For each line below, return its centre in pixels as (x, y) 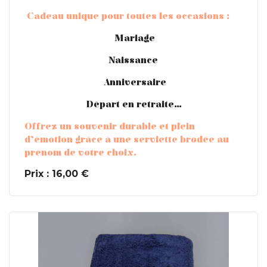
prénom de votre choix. (80, 153)
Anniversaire (133, 83)
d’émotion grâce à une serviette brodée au (127, 140)
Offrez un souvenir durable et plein (110, 127)
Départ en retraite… (133, 105)
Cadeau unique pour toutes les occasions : (127, 16)
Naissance (133, 60)
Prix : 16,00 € (57, 174)
